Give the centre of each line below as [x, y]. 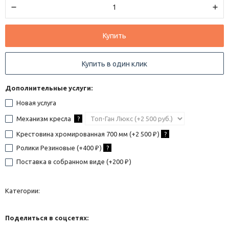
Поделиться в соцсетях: [47, 217]
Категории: [22, 190]
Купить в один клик [114, 64]
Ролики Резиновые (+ [49, 148]
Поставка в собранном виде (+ [64, 162]
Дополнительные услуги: [49, 88]
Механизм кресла [44, 119]
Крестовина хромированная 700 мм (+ [75, 134]
